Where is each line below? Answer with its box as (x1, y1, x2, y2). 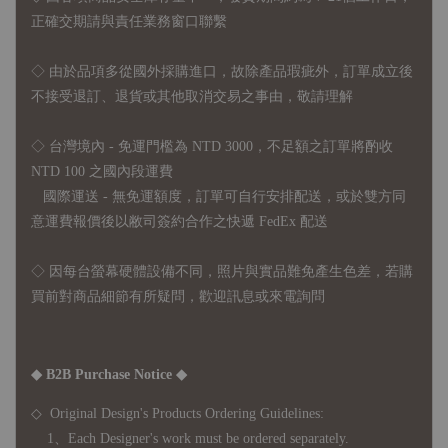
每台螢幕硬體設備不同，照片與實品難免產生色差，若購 (63, 263, 413, 279)
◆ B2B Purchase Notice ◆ (31, 366, 187, 382)
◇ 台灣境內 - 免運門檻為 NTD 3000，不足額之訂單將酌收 (31, 138, 393, 154)
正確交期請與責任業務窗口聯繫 (31, 13, 227, 29)
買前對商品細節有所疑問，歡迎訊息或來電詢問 (31, 288, 325, 304)
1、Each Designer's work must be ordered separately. (31, 430, 349, 446)
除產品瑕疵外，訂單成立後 (245, 63, 413, 79)
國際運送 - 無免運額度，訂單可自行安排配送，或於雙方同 (31, 188, 406, 204)
